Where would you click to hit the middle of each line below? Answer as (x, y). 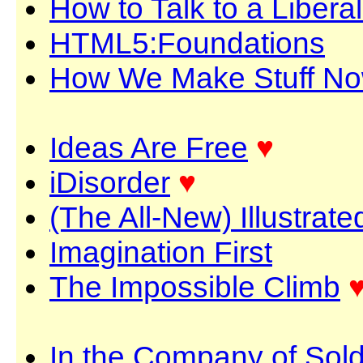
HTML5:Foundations (187, 43)
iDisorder (110, 182)
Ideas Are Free (149, 147)
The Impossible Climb (195, 287)
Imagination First (161, 252)
